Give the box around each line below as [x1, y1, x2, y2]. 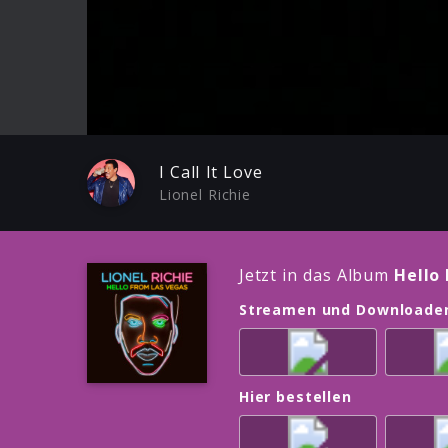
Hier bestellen [239, 387, 352, 407]
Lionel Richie [159, 185, 251, 204]
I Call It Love [159, 161, 263, 183]
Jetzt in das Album [239, 263, 395, 286]
